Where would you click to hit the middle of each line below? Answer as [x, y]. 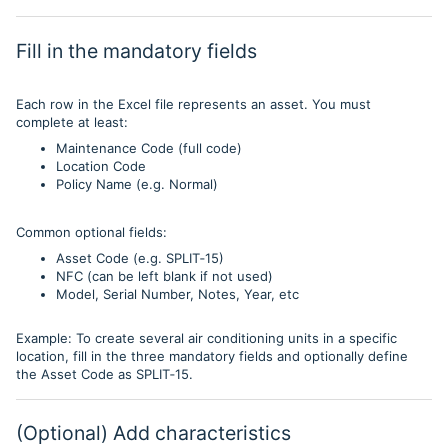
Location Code [101, 166]
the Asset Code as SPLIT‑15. [104, 374]
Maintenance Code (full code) [149, 148]
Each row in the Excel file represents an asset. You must [193, 104]
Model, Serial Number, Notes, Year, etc [177, 294]
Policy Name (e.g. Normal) [137, 184]
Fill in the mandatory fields [136, 51]
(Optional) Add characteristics [153, 433]
